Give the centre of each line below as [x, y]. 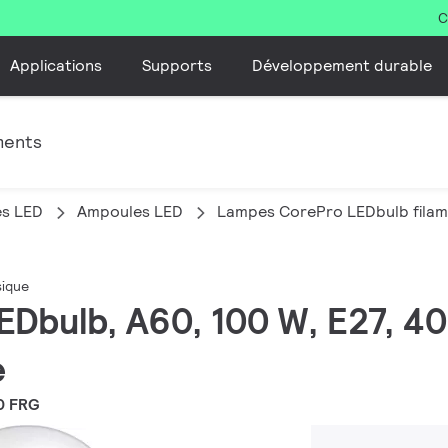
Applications [55, 65]
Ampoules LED [130, 211]
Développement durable [341, 65]
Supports [176, 65]
